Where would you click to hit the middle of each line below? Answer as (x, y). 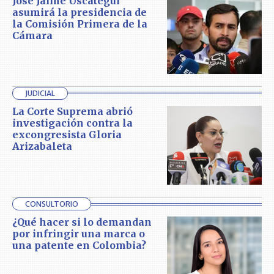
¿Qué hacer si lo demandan (82, 222)
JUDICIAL (40, 93)
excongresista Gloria (67, 134)
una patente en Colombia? (79, 246)
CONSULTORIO (52, 204)
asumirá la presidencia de (80, 12)
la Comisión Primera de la (80, 24)
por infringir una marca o (79, 234)
